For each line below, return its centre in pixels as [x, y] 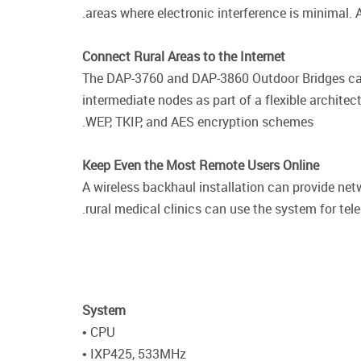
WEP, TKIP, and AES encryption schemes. [199, 122]
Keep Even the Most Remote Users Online [201, 166]
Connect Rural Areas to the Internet [184, 57]
